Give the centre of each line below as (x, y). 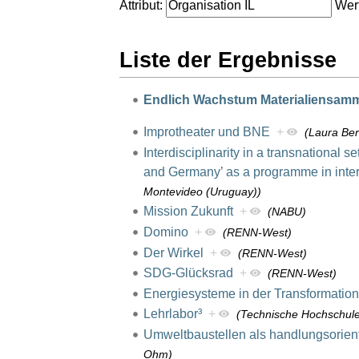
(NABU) (286, 212)
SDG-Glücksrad (188, 273)
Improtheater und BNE (206, 132)
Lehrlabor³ (172, 314)
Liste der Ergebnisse (228, 59)
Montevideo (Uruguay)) (202, 191)
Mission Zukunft (188, 212)
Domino (165, 232)
